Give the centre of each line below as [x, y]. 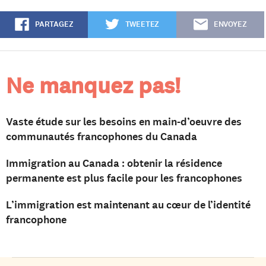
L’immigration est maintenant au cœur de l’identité [128, 205]
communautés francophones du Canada [102, 136]
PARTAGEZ [54, 24]
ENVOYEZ [230, 24]
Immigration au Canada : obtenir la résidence [114, 163]
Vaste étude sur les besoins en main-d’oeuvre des [124, 121]
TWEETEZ [142, 24]
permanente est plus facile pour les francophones [124, 178]
